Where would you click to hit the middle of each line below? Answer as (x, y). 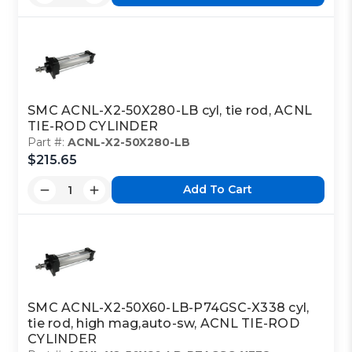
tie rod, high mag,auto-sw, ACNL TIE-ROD (163, 323)
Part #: (48, 142)
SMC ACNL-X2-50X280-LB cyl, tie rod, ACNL (170, 110)
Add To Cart (218, 190)
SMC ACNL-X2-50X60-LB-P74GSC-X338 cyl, (169, 307)
